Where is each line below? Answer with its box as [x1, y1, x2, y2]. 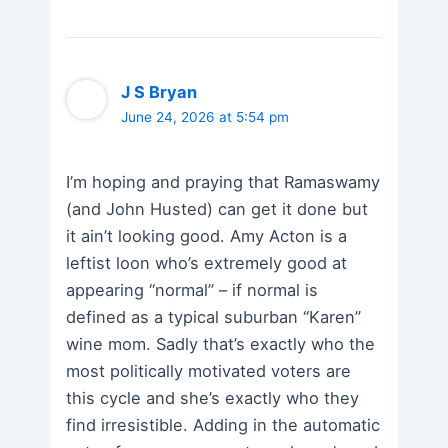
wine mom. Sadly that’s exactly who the [66, 334, 376, 355]
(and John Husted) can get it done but [66, 199, 369, 220]
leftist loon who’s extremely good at [66, 253, 348, 274]
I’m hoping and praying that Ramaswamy [66, 172, 381, 193]
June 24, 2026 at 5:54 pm [121, 108, 290, 125]
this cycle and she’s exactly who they [66, 388, 360, 409]
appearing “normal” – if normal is [66, 280, 319, 301]
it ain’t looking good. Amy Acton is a [66, 226, 348, 247]
